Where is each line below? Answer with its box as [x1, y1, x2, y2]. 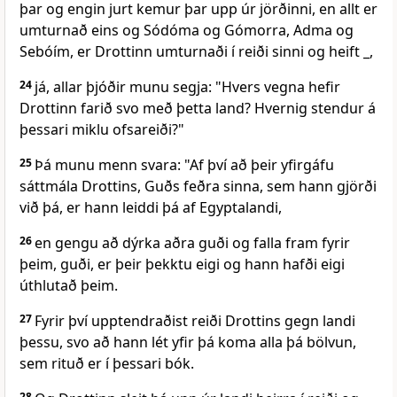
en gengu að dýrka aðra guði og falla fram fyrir [35, 233, 350, 253]
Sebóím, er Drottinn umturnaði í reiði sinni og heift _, [19, 42, 373, 62]
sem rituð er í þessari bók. [19, 354, 194, 374]
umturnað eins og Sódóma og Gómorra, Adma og [19, 20, 354, 41]
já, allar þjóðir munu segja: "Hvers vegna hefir [35, 77, 340, 97]
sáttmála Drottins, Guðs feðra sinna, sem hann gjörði [19, 176, 377, 197]
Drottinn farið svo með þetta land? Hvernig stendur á [19, 98, 376, 119]
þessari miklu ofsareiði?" [19, 120, 184, 140]
